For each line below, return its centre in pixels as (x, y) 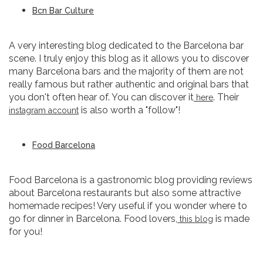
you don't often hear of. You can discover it (101, 97)
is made (231, 219)
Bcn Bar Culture (63, 11)
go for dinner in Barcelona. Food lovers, (93, 219)
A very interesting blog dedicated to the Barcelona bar (126, 45)
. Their (226, 97)
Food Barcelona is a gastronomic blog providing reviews (131, 180)
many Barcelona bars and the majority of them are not (126, 71)
